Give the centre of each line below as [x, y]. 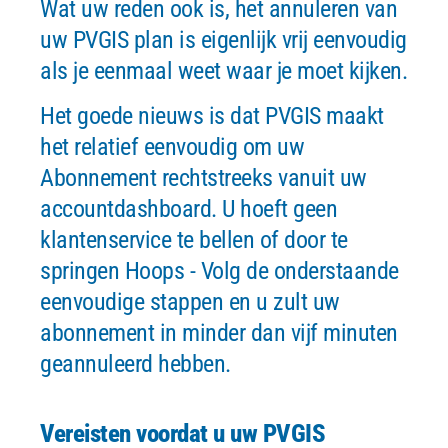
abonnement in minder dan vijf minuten [219, 333]
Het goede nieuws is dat [152, 116]
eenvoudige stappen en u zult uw [190, 302]
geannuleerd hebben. [135, 364]
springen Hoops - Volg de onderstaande [219, 271]
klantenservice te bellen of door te [194, 240]
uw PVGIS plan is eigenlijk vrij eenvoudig [223, 40]
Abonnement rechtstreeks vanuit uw [203, 178]
